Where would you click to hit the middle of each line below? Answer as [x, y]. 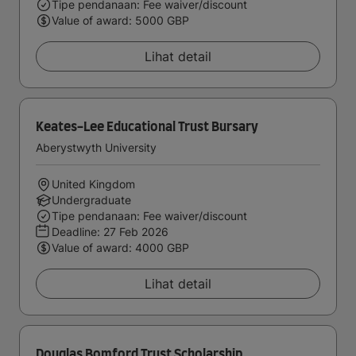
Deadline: [77, 232]
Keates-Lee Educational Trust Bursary [147, 127]
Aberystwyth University [96, 147]
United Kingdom [93, 184]
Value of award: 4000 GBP [120, 248]
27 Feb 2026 [136, 232]
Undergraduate [91, 200]
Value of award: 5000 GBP [120, 20]
